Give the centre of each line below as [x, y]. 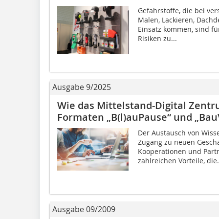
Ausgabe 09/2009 [84, 209]
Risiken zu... [157, 39]
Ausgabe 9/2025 [82, 87]
